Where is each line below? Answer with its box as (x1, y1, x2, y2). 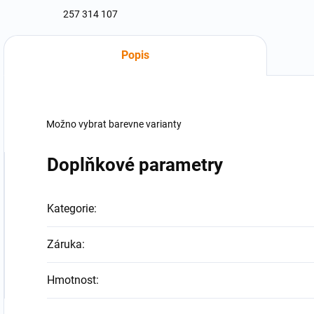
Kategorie (47, 202, 94, 215)
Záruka (47, 238, 82, 251)
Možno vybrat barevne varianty (46, 118, 182, 130)
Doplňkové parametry (47, 154, 223, 175)
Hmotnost (47, 273, 96, 287)
